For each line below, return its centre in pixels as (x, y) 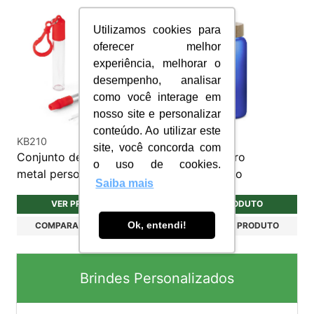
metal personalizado (71, 173)
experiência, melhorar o (157, 64)
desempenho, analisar (157, 81)
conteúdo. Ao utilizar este (157, 131)
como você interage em (157, 97)
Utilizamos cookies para (157, 30)
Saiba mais (125, 184)
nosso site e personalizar (157, 114)
